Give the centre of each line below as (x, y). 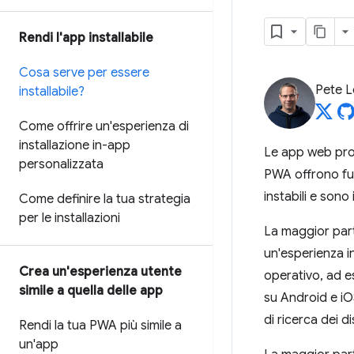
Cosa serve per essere (84, 73)
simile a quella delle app (91, 291)
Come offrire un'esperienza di (104, 126)
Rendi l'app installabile (86, 38)
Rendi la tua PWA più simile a (100, 326)
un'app (39, 345)
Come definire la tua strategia (105, 199)
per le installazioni (70, 218)
